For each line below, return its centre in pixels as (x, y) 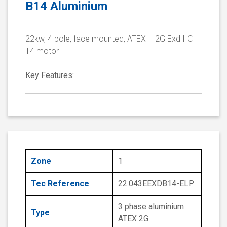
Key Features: (50, 75)
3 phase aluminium (151, 207)
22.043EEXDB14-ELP (156, 184)
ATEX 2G (133, 219)
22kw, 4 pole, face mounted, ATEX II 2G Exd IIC (109, 39)
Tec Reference (60, 184)
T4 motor (42, 51)
